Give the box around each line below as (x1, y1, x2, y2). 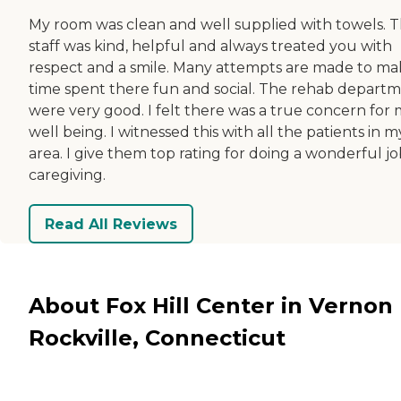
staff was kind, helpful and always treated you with (29, 38, 392, 55)
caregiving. (29, 166, 106, 184)
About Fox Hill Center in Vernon (29, 292, 393, 319)
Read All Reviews (45, 215, 177, 233)
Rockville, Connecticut (29, 324, 286, 351)
